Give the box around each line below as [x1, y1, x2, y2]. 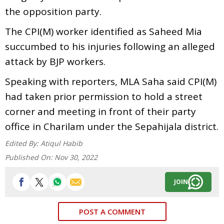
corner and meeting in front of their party [5, 104, 196, 118]
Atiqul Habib [40, 138, 82, 148]
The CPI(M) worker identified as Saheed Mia [5, 24, 202, 38]
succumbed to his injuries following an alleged [5, 39, 215, 53]
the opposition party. [5, 4, 101, 18]
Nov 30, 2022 [54, 152, 97, 162]
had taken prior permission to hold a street [5, 89, 202, 103]
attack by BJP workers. [5, 54, 105, 68]
